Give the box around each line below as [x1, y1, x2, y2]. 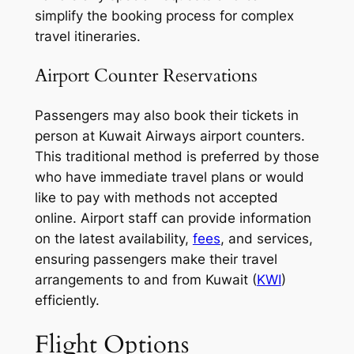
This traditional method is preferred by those [34, 148, 319, 164]
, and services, [220, 230, 313, 247]
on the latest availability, [34, 230, 193, 247]
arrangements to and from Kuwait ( [34, 271, 257, 288]
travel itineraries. [34, 28, 141, 45]
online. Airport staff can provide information [34, 209, 311, 226]
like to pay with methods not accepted [34, 189, 278, 205]
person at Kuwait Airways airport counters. [34, 127, 305, 144]
